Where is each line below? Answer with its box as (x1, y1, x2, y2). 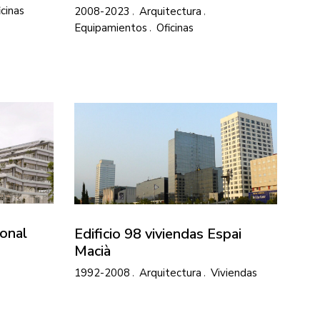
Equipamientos (74, 21, 147, 36)
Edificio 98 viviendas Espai (74, 224, 241, 244)
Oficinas (156, 21, 194, 36)
